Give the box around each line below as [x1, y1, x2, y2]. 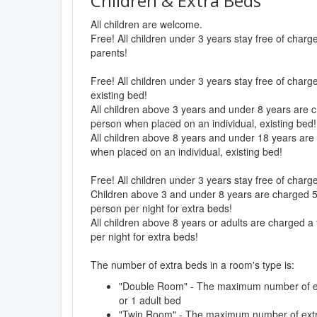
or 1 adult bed [119, 292, 181, 307]
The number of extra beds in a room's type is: [91, 257, 294, 272]
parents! [91, 45, 127, 59]
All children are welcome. [91, 16, 202, 31]
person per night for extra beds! [91, 200, 232, 215]
